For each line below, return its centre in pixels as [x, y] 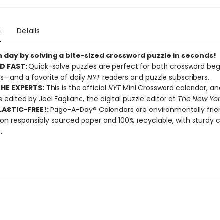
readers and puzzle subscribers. [154, 77]
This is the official [76, 88]
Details [28, 31]
